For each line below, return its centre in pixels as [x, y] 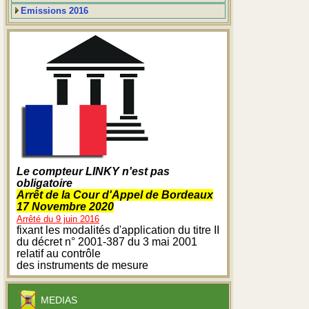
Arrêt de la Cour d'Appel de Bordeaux [115, 195]
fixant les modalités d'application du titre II [118, 230]
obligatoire [44, 183]
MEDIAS [59, 300]
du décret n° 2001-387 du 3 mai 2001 [107, 241]
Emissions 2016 [54, 11]
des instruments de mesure [82, 265]
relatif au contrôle [59, 253]
